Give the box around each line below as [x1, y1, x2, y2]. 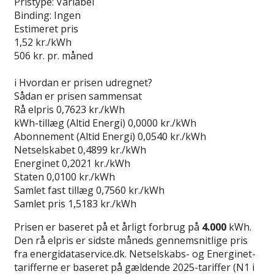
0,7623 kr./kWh [56, 102, 125, 116]
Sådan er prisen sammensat [14, 89, 142, 103]
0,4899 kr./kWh [78, 143, 146, 157]
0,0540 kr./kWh [138, 129, 206, 143]
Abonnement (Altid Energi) [14, 129, 135, 143]
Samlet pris [14, 196, 65, 210]
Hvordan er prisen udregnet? [19, 75, 152, 89]
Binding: [14, 8, 51, 22]
